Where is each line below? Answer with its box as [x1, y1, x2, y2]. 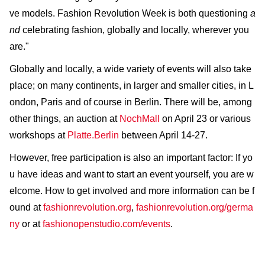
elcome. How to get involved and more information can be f [9, 185, 254, 196]
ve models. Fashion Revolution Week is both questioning [9, 8, 250, 18]
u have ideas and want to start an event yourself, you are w [9, 169, 254, 179]
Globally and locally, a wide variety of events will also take [9, 63, 251, 74]
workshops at [9, 130, 67, 140]
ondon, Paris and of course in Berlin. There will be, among [9, 96, 252, 107]
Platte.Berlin [67, 130, 119, 140]
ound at [9, 202, 43, 212]
